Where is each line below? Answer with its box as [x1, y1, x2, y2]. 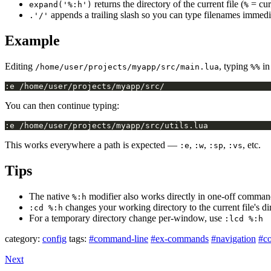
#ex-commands [151, 233, 209, 244]
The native [29, 191, 72, 201]
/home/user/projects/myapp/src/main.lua [35, 62, 219, 72]
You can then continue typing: [5, 100, 119, 111]
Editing [5, 61, 35, 72]
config [42, 233, 67, 244]
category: [5, 233, 40, 244]
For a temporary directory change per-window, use [29, 212, 224, 223]
